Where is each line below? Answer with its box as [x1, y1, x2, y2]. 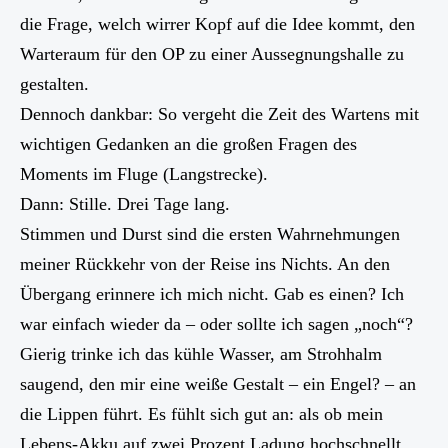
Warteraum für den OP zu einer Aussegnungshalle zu [20, 43, 404, 64]
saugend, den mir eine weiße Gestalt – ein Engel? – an [20, 373, 416, 394]
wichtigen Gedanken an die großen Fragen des [20, 133, 357, 154]
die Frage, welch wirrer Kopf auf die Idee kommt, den [20, 13, 415, 34]
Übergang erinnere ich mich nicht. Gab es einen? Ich [20, 283, 404, 304]
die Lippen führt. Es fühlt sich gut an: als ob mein [20, 403, 383, 424]
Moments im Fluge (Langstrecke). [20, 163, 268, 184]
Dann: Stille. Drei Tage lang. [20, 193, 230, 214]
